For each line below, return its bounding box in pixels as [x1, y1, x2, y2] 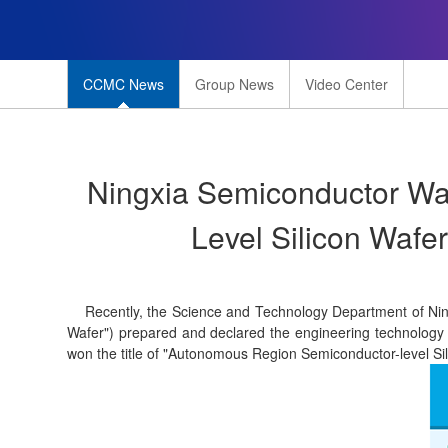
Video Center [305, 74, 389, 94]
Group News [195, 74, 275, 94]
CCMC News [83, 74, 165, 94]
